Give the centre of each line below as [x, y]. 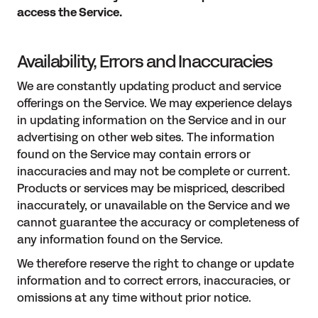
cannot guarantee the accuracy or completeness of [158, 223]
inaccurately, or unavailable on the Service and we [153, 206]
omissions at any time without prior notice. [134, 298]
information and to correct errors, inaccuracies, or [154, 281]
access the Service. [70, 13]
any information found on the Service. [120, 240]
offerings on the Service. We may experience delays [154, 104]
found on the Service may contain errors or [134, 155]
